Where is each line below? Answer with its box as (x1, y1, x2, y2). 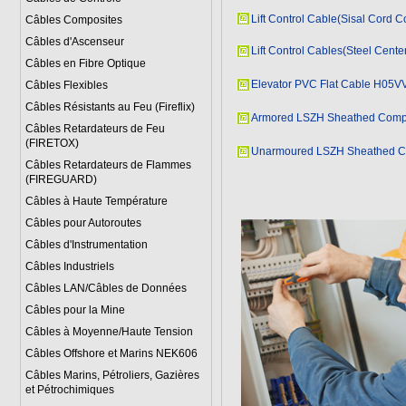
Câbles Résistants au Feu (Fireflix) (24, 101, 195, 113)
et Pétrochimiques (24, 383, 114, 396)
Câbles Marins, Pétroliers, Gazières (24, 369, 199, 382)
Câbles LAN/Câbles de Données (24, 282, 187, 295)
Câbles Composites (24, 14, 122, 26)
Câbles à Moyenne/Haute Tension (24, 325, 193, 338)
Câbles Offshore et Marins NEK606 (24, 347, 198, 360)
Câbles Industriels (24, 260, 114, 273)
